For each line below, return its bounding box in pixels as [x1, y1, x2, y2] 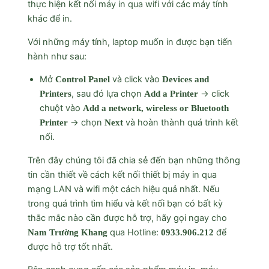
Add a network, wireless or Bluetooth [82, 103, 229, 113]
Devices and [162, 74, 209, 85]
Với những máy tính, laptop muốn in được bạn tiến [27, 36, 232, 47]
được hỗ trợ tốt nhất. [27, 241, 113, 252]
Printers [39, 89, 71, 99]
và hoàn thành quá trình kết [122, 117, 238, 128]
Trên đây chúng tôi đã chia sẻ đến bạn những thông [27, 154, 240, 166]
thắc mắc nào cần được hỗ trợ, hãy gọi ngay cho [27, 212, 227, 223]
